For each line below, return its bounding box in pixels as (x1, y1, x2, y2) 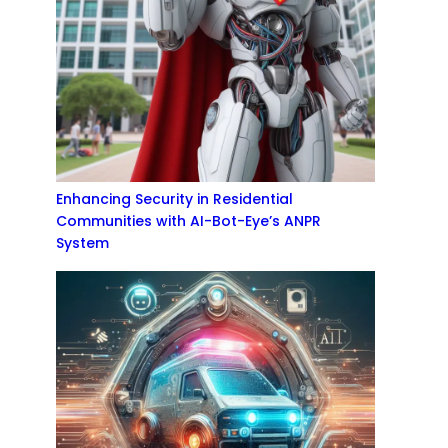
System (56, 232, 109, 253)
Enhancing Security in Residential (56, 188, 293, 209)
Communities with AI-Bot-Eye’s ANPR (56, 210, 321, 231)
